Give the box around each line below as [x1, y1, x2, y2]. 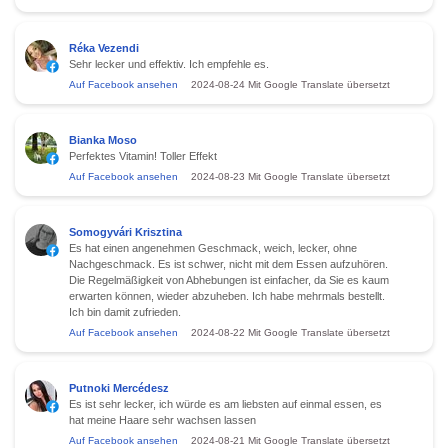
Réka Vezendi [69, 41, 139, 54]
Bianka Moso [69, 133, 137, 146]
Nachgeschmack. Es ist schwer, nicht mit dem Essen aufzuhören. [69, 257, 388, 270]
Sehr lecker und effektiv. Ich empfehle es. [69, 57, 269, 70]
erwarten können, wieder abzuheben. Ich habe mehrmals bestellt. [69, 289, 385, 302]
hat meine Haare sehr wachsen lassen [69, 413, 256, 426]
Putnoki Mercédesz [69, 381, 169, 394]
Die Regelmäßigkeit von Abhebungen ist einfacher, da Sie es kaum [69, 273, 389, 286]
